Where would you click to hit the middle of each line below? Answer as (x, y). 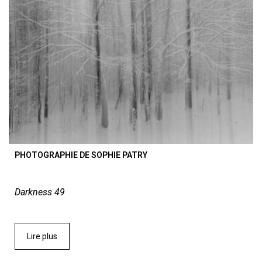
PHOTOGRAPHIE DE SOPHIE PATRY (81, 155)
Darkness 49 (40, 192)
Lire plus (42, 237)
